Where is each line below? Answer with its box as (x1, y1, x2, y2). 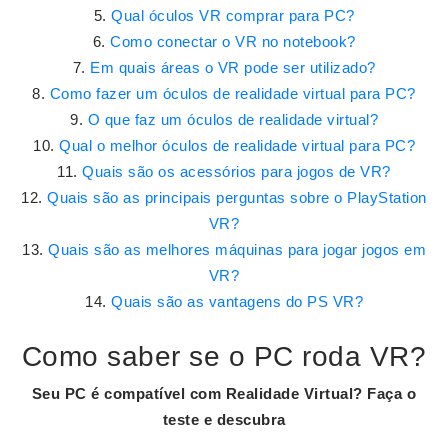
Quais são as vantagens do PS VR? (111, 293, 363, 310)
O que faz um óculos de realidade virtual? (87, 111, 378, 128)
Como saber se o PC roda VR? (21, 341, 427, 372)
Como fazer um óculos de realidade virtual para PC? (49, 85, 416, 102)
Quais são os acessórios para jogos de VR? (82, 163, 391, 180)
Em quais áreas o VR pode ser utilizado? (90, 59, 376, 76)
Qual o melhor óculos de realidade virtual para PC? (59, 137, 415, 154)
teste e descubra (162, 411, 286, 428)
